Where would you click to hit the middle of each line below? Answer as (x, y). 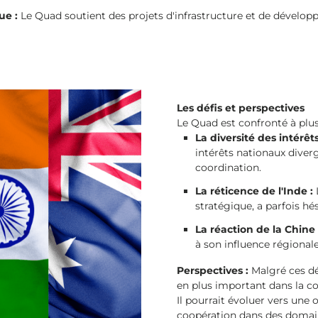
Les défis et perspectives (241, 108)
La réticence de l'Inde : (254, 191)
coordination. (229, 168)
